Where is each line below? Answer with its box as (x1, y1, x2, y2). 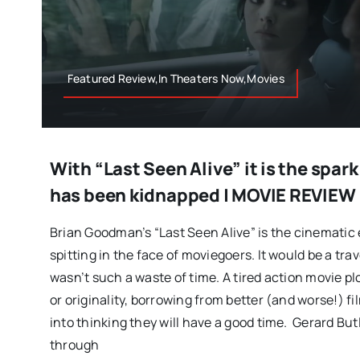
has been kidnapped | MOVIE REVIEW (49, 183, 356, 208)
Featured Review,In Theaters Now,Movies (67, 71, 284, 87)
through (49, 336, 100, 354)
